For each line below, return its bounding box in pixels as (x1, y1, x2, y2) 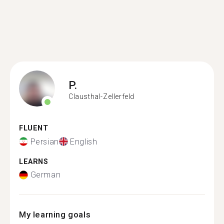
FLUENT (19, 124, 48, 132)
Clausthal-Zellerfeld (68, 92, 134, 100)
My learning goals (19, 209, 91, 219)
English (70, 136, 97, 146)
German (30, 170, 61, 179)
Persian (30, 136, 59, 146)
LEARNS (19, 157, 48, 166)
